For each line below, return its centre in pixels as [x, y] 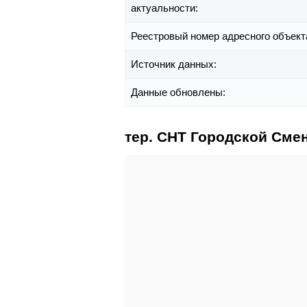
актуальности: [166, 8]
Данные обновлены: [180, 93]
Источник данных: [175, 64]
